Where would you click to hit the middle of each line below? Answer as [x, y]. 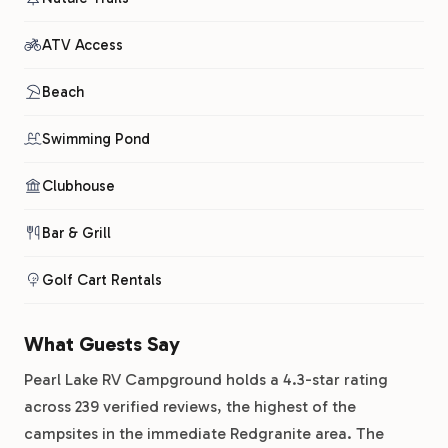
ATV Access [82, 45]
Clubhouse [78, 186]
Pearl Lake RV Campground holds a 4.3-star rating [206, 379]
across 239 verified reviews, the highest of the [190, 406]
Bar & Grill [76, 233]
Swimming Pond [96, 139]
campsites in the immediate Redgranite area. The [204, 433]
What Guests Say [102, 344]
